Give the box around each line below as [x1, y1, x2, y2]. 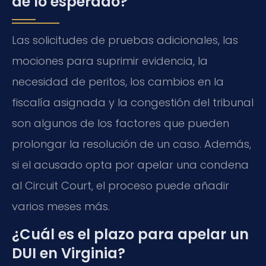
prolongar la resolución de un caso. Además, [12, 136, 251, 151]
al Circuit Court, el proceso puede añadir [12, 178, 229, 193]
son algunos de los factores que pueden [12, 115, 229, 131]
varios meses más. [12, 198, 110, 214]
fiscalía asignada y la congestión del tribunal [12, 94, 254, 110]
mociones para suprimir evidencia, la [12, 53, 208, 68]
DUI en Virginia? [12, 243, 125, 263]
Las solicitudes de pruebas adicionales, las [12, 32, 238, 47]
